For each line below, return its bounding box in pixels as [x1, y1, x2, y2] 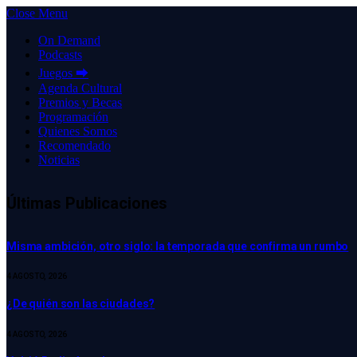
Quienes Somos [38, 124, 117, 138]
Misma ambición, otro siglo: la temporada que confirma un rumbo [6, 239, 349, 253]
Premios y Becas [38, 96, 122, 109]
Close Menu [6, 6, 68, 20]
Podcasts [38, 48, 82, 61]
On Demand [38, 33, 100, 47]
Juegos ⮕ [38, 66, 88, 80]
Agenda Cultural [38, 81, 122, 95]
